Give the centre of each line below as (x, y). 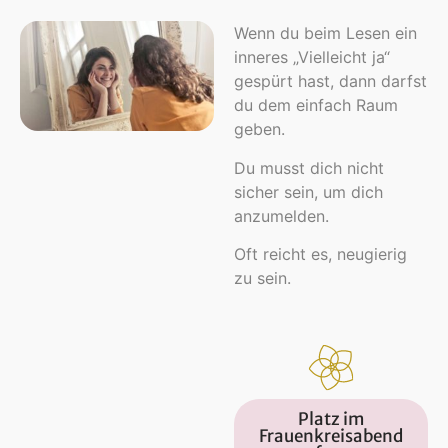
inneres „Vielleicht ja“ (312, 57)
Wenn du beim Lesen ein (325, 33)
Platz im (331, 418)
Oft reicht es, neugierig (320, 254)
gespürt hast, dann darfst (330, 81)
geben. (259, 129)
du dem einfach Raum (316, 105)
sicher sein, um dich (308, 191)
